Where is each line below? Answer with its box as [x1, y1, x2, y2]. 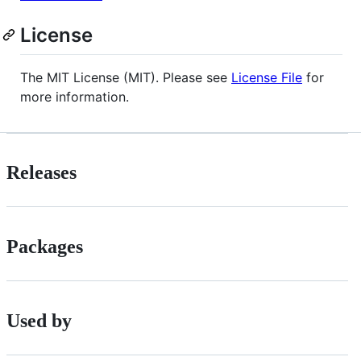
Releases [6, 162, 77, 184]
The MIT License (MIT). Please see [20, 68, 231, 85]
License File [231, 68, 302, 85]
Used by [6, 310, 72, 332]
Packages [6, 236, 83, 258]
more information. [20, 88, 129, 105]
